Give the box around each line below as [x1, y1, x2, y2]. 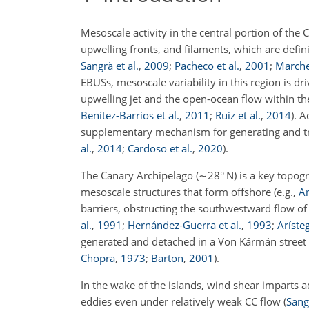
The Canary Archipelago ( [81, 168, 199, 182]
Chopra [81, 251, 115, 265]
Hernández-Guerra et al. [128, 218, 241, 232]
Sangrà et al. [81, 59, 139, 72]
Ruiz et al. [215, 108, 261, 122]
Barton [151, 251, 183, 265]
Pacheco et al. [175, 59, 239, 72]
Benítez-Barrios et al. [81, 108, 179, 122]
